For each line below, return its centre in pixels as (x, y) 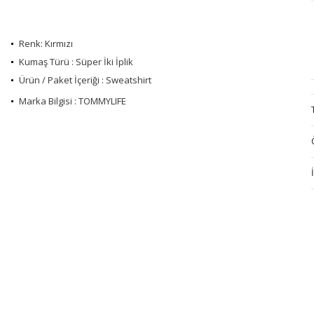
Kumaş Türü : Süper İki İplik (76, 61)
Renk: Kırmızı (46, 43)
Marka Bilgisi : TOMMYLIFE (73, 101)
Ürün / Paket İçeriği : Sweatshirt (85, 80)
